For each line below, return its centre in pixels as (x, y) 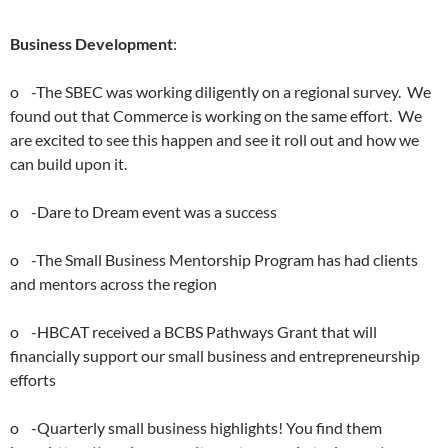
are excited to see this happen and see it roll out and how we (214, 139)
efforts (33, 379)
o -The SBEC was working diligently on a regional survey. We (220, 91)
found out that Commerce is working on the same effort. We (216, 115)
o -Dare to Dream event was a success (143, 211)
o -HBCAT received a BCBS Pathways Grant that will (193, 331)
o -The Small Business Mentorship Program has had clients (214, 259)
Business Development (91, 43)
